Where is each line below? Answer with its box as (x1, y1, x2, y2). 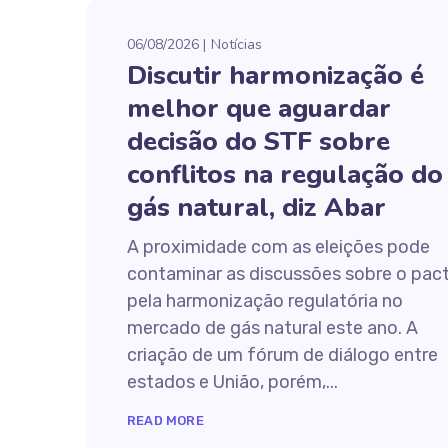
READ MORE (127, 413, 204, 428)
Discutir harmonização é (127, 58, 424, 93)
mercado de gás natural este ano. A (127, 317, 418, 339)
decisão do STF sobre (127, 124, 390, 159)
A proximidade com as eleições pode (127, 236, 430, 258)
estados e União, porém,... (127, 371, 338, 393)
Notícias (211, 35, 262, 54)
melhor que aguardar (127, 91, 391, 126)
